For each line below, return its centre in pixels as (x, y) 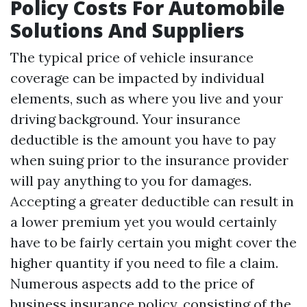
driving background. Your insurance (125, 119)
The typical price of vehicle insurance (132, 57)
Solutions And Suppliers (127, 30)
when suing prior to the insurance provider (149, 160)
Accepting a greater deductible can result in (152, 201)
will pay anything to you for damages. (131, 181)
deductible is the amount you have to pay (143, 139)
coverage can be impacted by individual (137, 78)
